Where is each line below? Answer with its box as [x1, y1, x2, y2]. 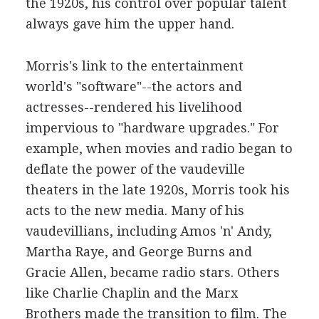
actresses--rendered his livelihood [25, 100, 242, 115]
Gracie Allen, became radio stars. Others [25, 265, 280, 280]
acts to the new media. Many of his [25, 203, 244, 218]
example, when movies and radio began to [25, 141, 293, 156]
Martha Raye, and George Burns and [25, 244, 252, 259]
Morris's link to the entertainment [25, 58, 244, 73]
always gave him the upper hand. [25, 16, 234, 31]
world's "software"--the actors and [25, 79, 242, 94]
